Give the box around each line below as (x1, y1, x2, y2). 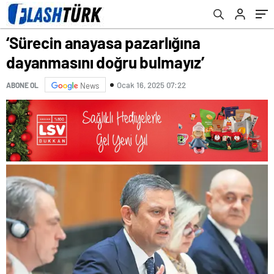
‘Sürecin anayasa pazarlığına (6, 33, 201, 52)
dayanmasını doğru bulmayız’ (6, 53, 204, 72)
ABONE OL (6, 80, 39, 89)
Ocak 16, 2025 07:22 (117, 80, 186, 90)
